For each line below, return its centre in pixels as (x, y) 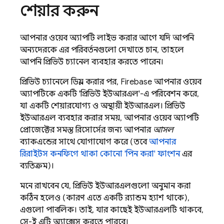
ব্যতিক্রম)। (37, 166)
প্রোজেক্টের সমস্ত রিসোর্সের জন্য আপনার (86, 130)
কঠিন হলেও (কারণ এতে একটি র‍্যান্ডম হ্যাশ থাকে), (105, 198)
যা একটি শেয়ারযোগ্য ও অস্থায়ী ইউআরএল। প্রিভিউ (102, 106)
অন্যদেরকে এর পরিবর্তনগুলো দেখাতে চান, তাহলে (102, 50)
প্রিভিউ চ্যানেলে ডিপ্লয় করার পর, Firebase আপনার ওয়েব (111, 82)
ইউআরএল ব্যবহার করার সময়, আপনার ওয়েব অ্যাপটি (109, 118)
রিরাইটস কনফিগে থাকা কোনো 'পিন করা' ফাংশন (100, 154)
